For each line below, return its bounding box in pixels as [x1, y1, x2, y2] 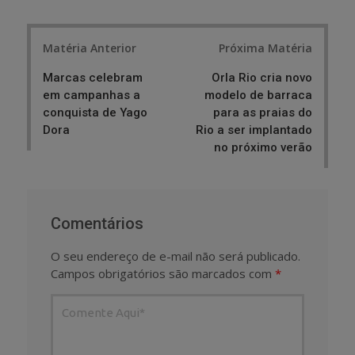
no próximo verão [214, 139, 312, 155]
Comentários [51, 213, 143, 233]
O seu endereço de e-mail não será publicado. [51, 247, 300, 264]
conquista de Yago [43, 105, 147, 120]
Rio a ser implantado [196, 122, 312, 137]
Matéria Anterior [43, 40, 136, 55]
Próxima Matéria [219, 40, 312, 55]
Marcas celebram [43, 70, 143, 85]
